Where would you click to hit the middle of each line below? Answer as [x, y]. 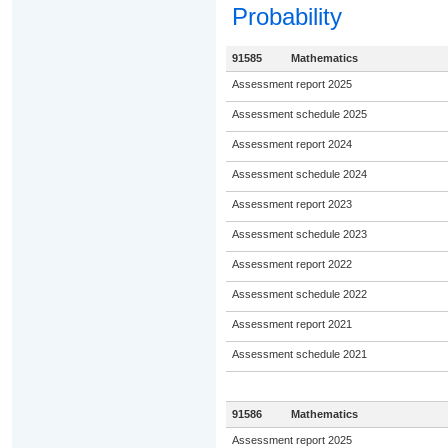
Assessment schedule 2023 [299, 234]
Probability [286, 16]
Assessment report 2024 [291, 144]
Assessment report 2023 [291, 204]
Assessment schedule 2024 [299, 174]
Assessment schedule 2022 [299, 294]
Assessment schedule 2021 [299, 354]
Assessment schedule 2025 [299, 114]
